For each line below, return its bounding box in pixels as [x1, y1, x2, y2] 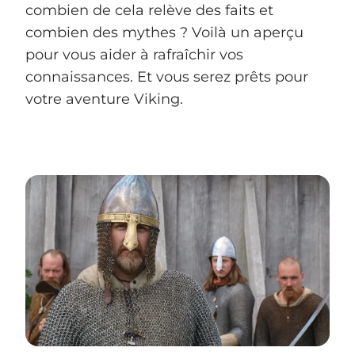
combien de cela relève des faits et [25, 2, 273, 20]
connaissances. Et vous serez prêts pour [25, 68, 308, 86]
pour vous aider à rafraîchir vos [25, 46, 243, 64]
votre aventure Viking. [25, 90, 183, 109]
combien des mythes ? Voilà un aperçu [25, 24, 303, 42]
